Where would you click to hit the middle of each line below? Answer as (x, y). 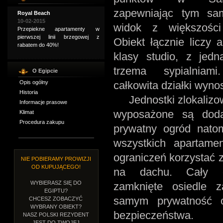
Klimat (27, 112)
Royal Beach (34, 13)
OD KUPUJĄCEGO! (56, 167)
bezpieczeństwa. (154, 215)
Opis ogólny (34, 82)
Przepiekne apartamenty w (58, 29)
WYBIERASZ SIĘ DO (56, 182)
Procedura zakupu (42, 122)
